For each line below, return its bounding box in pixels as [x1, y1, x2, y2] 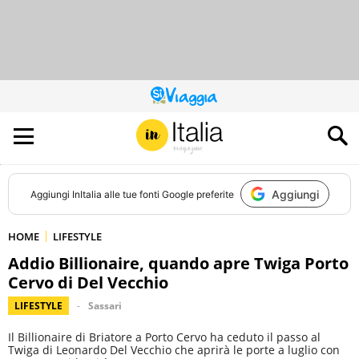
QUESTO [178, 93, 216, 107]
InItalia [71, 188, 102, 200]
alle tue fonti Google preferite [101, 188, 234, 200]
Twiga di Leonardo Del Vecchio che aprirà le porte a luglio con [8, 342, 340, 357]
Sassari [88, 299, 122, 313]
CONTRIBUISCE [178, 112, 245, 126]
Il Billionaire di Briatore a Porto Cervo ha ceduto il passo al [8, 329, 321, 345]
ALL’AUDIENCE [178, 122, 238, 135]
